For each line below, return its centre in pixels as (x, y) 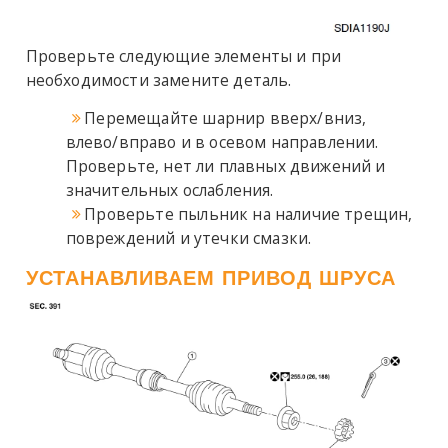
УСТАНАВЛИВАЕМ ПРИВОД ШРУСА (210, 277)
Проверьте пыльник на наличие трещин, (248, 213)
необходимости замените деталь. (158, 79)
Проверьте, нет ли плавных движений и (225, 165)
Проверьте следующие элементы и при (183, 55)
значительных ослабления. (169, 189)
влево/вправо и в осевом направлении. (222, 141)
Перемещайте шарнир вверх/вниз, (225, 117)
